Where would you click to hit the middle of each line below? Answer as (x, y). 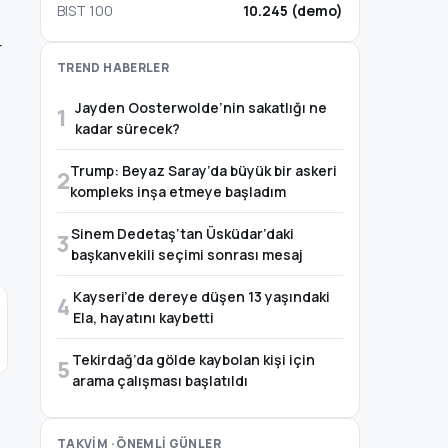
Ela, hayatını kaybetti (144, 317)
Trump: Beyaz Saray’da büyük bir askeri (204, 170)
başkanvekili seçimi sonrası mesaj (187, 254)
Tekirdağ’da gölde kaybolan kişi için (194, 359)
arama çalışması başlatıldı (160, 380)
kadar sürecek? (127, 128)
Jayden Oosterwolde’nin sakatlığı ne (200, 107)
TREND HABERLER (113, 67)
